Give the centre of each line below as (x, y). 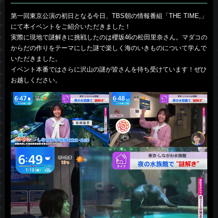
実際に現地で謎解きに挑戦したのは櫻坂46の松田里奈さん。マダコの (109, 37)
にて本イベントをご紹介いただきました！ (71, 27)
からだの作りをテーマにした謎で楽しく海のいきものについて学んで (109, 48)
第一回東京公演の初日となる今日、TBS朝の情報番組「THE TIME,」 (109, 16)
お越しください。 (36, 80)
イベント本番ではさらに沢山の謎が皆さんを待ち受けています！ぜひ (109, 69)
